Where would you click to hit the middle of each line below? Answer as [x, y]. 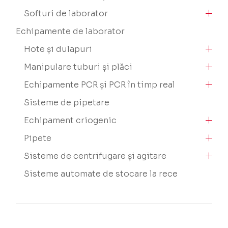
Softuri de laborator [66, 13]
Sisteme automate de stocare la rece [101, 174]
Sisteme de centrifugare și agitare [95, 156]
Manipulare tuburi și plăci [78, 67]
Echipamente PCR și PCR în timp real [100, 85]
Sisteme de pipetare [67, 103]
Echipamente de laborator [70, 31]
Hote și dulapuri [58, 49]
